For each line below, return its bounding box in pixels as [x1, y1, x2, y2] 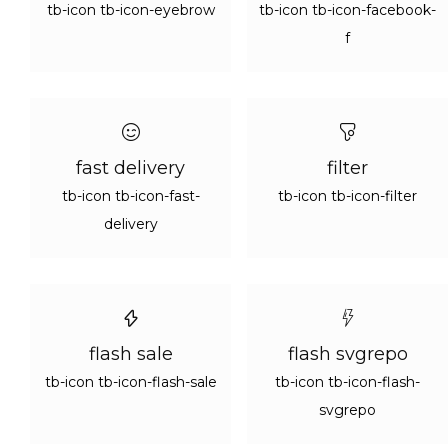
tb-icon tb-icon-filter [278, 187, 417, 205]
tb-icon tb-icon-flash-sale [44, 373, 217, 391]
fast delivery [76, 157, 185, 179]
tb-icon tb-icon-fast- [61, 187, 200, 205]
